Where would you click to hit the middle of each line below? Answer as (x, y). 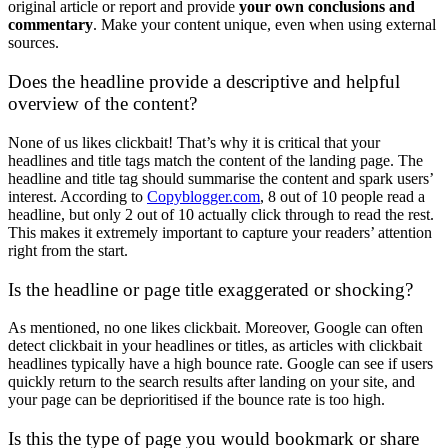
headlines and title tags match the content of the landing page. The (215, 160)
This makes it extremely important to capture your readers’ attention (220, 232)
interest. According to (77, 196)
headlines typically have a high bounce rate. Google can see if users (220, 364)
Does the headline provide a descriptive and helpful (204, 82)
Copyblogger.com (203, 196)
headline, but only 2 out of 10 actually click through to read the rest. (221, 214)
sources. (33, 43)
